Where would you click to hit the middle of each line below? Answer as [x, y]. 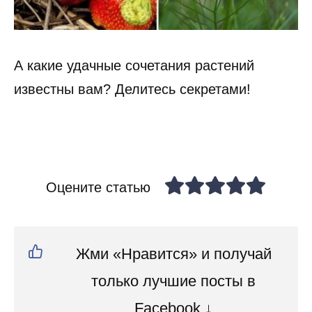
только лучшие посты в [173, 281]
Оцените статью [98, 187]
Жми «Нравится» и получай [173, 253]
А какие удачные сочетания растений [134, 65]
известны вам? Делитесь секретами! [132, 89]
